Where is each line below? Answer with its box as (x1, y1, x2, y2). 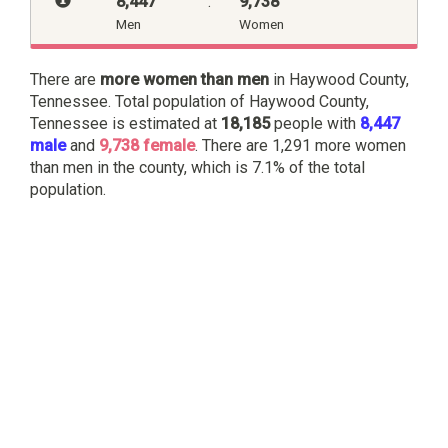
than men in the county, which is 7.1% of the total (30, 157, 365, 177)
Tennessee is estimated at (30, 113, 221, 133)
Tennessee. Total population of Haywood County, (30, 91, 369, 111)
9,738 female (99, 135, 195, 155)
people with (270, 113, 360, 133)
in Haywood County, (269, 69, 409, 89)
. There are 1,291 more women (195, 135, 406, 155)
